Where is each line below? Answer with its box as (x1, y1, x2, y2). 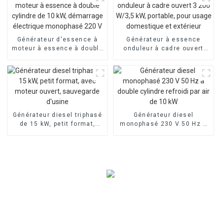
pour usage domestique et (119, 62, 208, 70)
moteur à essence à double (11, 44, 103, 52)
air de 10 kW (143, 138, 184, 145)
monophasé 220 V (28, 71, 87, 78)
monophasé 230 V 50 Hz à (120, 120, 207, 127)
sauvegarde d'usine (24, 138, 91, 145)
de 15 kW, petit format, (19, 120, 96, 127)
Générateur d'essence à (17, 36, 98, 43)
